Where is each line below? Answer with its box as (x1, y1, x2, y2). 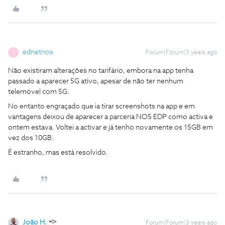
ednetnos (23, 49, 53, 56)
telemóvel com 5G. (8, 88, 69, 95)
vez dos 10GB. (8, 135, 54, 142)
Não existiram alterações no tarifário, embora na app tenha (8, 67, 193, 74)
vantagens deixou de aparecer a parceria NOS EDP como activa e (8, 114, 213, 121)
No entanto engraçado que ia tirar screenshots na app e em (8, 103, 195, 110)
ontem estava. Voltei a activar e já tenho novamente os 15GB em (8, 124, 213, 131)
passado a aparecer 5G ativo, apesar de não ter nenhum (8, 78, 183, 85)
